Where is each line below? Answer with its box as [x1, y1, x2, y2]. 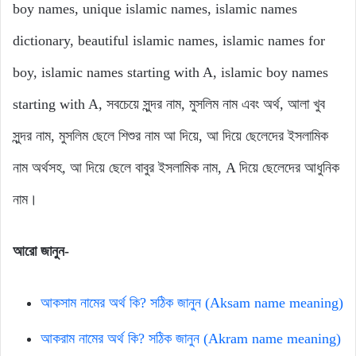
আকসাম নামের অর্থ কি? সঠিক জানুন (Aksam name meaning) [41, 295, 343, 311]
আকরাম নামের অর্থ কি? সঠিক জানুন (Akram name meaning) [41, 331, 341, 347]
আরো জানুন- [13, 243, 69, 260]
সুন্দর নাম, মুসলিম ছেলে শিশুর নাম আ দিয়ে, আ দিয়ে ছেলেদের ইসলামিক [13, 128, 328, 145]
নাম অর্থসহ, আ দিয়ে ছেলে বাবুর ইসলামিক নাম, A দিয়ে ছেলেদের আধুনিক [13, 160, 339, 176]
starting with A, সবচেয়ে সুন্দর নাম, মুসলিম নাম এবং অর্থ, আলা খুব [13, 96, 325, 113]
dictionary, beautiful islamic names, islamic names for [13, 33, 325, 49]
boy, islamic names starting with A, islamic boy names [13, 64, 328, 81]
